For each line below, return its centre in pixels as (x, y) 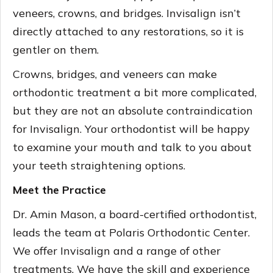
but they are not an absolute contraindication (133, 110)
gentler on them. (56, 49)
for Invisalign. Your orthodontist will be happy (131, 129)
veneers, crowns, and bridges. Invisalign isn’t (127, 13)
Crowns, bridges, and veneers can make (115, 74)
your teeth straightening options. (99, 165)
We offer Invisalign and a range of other (117, 250)
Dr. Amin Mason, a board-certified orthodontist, (135, 214)
